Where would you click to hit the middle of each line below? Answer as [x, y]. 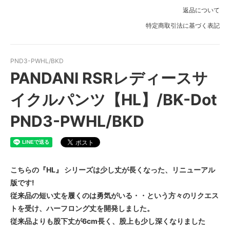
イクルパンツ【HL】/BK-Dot [114, 100]
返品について [201, 10]
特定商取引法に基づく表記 [183, 26]
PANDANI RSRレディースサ [109, 78]
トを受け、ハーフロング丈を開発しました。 [82, 208]
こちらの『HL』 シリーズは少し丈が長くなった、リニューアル [113, 170]
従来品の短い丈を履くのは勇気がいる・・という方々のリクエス [114, 196]
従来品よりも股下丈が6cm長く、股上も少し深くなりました [108, 221]
